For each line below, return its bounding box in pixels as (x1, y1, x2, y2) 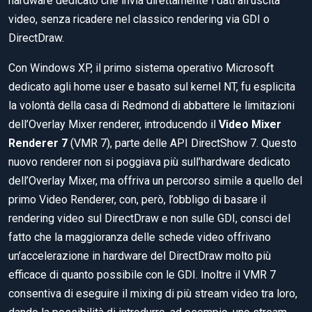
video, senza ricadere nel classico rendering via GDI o (8, 13, 270, 26)
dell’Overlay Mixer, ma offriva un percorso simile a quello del (8, 174, 302, 188)
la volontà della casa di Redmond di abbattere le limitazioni (8, 99, 295, 113)
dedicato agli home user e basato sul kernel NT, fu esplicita (8, 80, 295, 94)
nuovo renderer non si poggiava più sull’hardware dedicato (8, 155, 290, 169)
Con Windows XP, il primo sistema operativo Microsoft (8, 61, 274, 75)
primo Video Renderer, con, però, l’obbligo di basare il (8, 193, 266, 207)
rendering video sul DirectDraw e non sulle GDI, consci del (8, 212, 290, 226)
